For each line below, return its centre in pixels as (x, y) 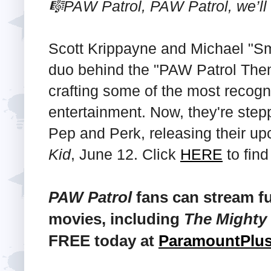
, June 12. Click (126, 154)
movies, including (116, 219)
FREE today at (103, 240)
